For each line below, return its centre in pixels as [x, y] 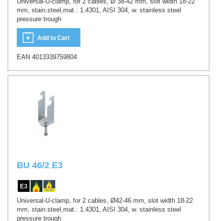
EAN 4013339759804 [47, 57]
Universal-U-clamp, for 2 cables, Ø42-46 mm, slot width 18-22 [105, 200]
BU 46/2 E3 [40, 166]
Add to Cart [54, 38]
